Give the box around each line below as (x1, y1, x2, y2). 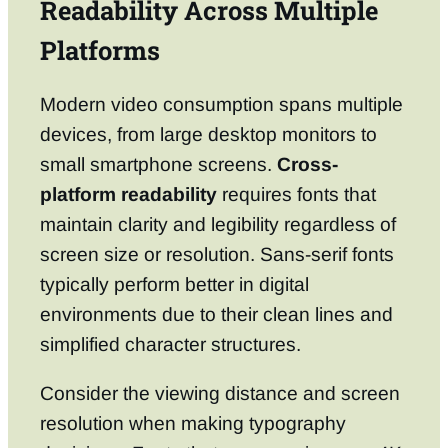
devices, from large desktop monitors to (40, 123, 377, 145)
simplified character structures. (40, 333, 301, 355)
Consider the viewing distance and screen (40, 382, 400, 404)
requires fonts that (217, 183, 376, 205)
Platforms (40, 33, 160, 68)
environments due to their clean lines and (40, 303, 393, 325)
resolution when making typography (40, 412, 346, 434)
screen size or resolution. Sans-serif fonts (40, 243, 394, 265)
